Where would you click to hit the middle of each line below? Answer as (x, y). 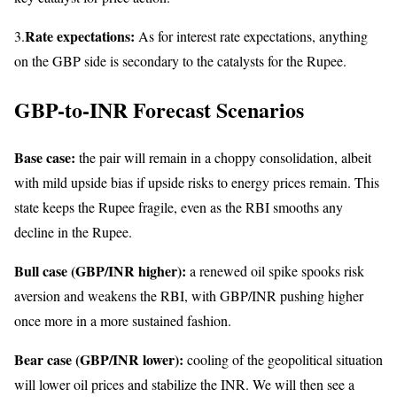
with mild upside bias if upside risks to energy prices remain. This (197, 183)
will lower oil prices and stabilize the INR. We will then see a (184, 385)
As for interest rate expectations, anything (253, 35)
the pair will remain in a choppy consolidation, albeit (223, 158)
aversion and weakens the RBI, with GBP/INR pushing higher (189, 296)
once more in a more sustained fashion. (123, 321)
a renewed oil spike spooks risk (275, 271)
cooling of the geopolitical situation (283, 360)
